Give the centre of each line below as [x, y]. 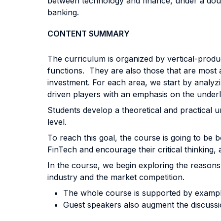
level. [57, 122]
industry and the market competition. [117, 177]
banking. [63, 12]
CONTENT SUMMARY [89, 34]
